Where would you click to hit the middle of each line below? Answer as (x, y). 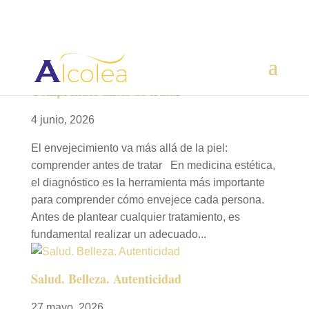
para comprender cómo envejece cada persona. (147, 199)
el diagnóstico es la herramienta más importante (148, 182)
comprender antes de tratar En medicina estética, (153, 165)
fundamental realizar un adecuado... (118, 234)
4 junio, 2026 (62, 119)
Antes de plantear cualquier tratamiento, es (135, 217)
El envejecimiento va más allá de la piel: (129, 148)
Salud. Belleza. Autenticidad (106, 278)
